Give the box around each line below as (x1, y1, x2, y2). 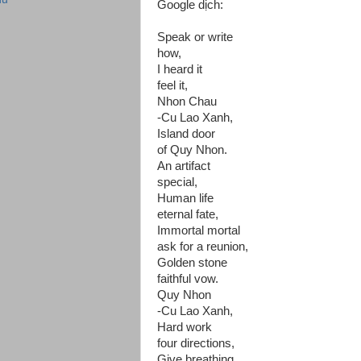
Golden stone (157, 256, 230, 269)
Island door (157, 127, 218, 140)
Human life (157, 192, 217, 205)
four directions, (157, 337, 234, 350)
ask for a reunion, (157, 240, 248, 253)
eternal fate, (157, 208, 218, 221)
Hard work (157, 321, 215, 334)
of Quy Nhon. (157, 143, 227, 156)
